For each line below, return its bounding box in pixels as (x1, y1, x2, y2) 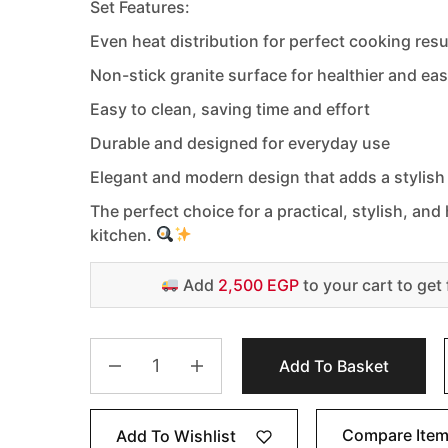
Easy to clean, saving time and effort (90, 98, 370, 119)
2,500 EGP (217, 274, 299, 295)
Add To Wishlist (116, 425, 236, 446)
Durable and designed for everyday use (90, 132, 390, 153)
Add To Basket (279, 355, 389, 376)
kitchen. (90, 224, 156, 245)
